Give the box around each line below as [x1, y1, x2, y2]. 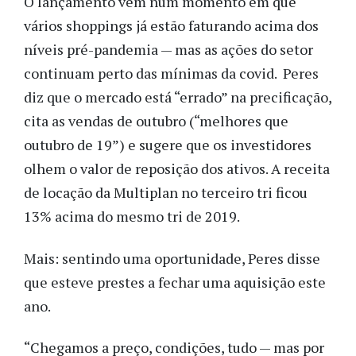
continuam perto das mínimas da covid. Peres [24, 64, 319, 83]
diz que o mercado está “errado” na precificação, [24, 87, 331, 107]
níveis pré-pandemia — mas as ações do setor [24, 40, 313, 60]
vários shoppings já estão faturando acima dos [24, 16, 319, 36]
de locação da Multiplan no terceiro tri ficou [24, 183, 308, 203]
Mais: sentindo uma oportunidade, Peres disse [24, 248, 320, 268]
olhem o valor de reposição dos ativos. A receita [24, 159, 330, 179]
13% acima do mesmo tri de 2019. [24, 207, 240, 226]
